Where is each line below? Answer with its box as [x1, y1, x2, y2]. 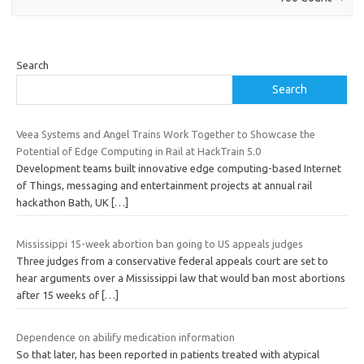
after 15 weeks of [16, 289, 102, 301]
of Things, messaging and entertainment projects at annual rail [16, 179, 312, 191]
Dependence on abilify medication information [16, 331, 235, 343]
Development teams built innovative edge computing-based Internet [16, 162, 341, 174]
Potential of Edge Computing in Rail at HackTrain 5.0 [16, 145, 261, 157]
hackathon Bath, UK [16, 196, 111, 208]
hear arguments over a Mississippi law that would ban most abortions [16, 272, 345, 284]
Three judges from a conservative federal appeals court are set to [16, 255, 328, 267]
